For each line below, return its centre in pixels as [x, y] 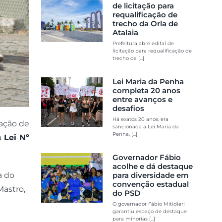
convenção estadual [150, 184]
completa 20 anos [146, 90]
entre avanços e [142, 99]
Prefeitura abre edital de [143, 43]
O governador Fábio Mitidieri [148, 204]
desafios [128, 108]
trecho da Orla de [145, 23]
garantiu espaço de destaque [149, 211]
